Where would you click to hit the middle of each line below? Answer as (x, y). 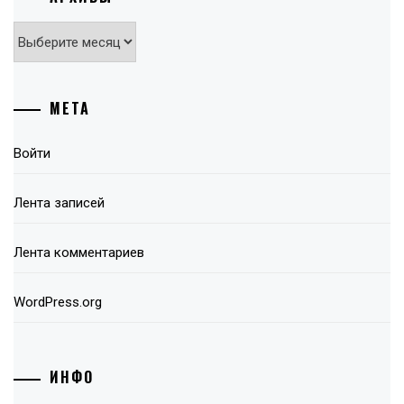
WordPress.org (58, 302)
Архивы (40, 33)
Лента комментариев (79, 252)
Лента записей (59, 202)
